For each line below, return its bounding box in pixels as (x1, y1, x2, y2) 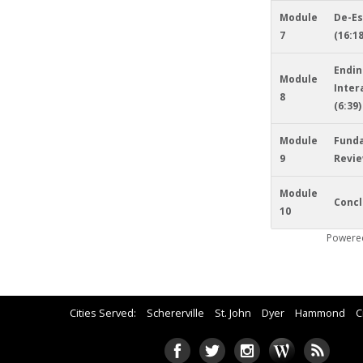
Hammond (295, 305, 345, 320)
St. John (215, 305, 251, 320)
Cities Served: (70, 305, 139, 320)
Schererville (147, 305, 204, 320)
